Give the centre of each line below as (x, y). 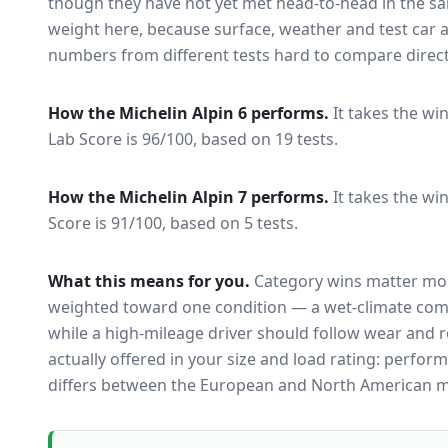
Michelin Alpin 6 (183, 113)
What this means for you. (149, 281)
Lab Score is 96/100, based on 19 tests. (193, 139)
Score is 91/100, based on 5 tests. (173, 223)
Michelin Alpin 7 (183, 197)
